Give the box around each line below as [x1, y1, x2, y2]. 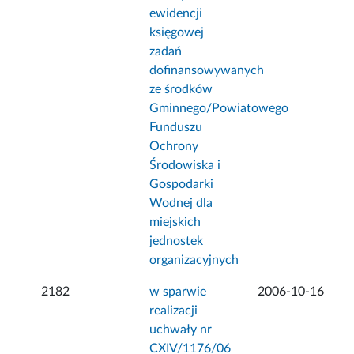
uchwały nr [149, 323, 213, 337]
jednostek [149, 235, 204, 248]
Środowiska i [149, 159, 221, 172]
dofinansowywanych [149, 64, 265, 77]
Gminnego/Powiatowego [149, 102, 289, 115]
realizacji [149, 304, 198, 318]
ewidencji [149, 7, 203, 21]
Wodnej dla [149, 197, 213, 210]
